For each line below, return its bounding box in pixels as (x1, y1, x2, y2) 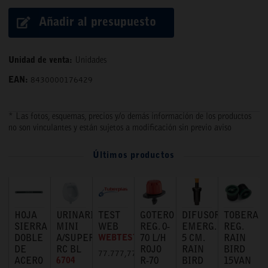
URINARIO (56, 211, 99, 221)
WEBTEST (98, 234, 138, 243)
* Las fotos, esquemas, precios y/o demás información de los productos (8, 113, 251, 122)
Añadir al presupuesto (39, 17, 157, 29)
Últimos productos (93, 151, 175, 161)
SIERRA (14, 223, 47, 232)
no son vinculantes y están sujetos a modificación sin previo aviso (8, 124, 232, 133)
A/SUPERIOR (56, 234, 109, 243)
